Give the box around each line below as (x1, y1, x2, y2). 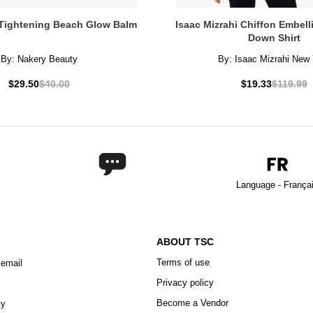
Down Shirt (247, 32, 300, 44)
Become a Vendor (156, 298, 228, 309)
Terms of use (156, 257, 210, 268)
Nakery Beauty (17, 54, 78, 65)
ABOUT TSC (156, 236, 214, 248)
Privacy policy (156, 277, 214, 289)
